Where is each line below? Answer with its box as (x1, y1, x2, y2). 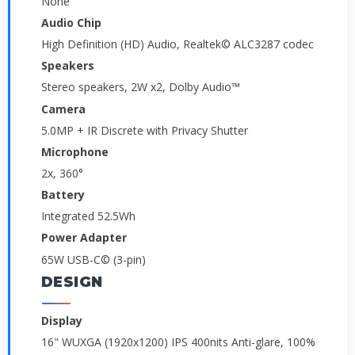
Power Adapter (41, 230, 127, 246)
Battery (41, 187, 85, 203)
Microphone (41, 143, 109, 159)
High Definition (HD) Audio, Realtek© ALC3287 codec (41, 36, 314, 52)
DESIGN (41, 273, 103, 291)
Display (41, 312, 82, 328)
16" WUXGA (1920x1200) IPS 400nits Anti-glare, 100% (41, 334, 315, 349)
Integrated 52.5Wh (41, 208, 136, 224)
